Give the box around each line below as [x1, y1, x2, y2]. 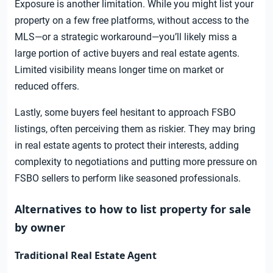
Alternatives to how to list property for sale [15, 202, 251, 217]
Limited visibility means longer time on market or [15, 64, 224, 76]
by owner [15, 220, 65, 235]
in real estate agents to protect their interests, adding [15, 140, 239, 152]
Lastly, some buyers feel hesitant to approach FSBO [15, 107, 236, 119]
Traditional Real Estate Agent [15, 249, 157, 263]
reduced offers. [15, 80, 79, 93]
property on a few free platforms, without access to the [15, 15, 249, 27]
